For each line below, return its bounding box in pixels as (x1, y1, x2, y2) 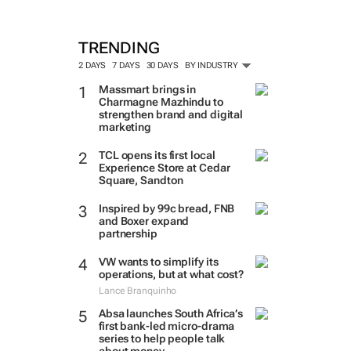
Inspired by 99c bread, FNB (98, 202, 235, 215)
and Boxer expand (98, 215, 190, 227)
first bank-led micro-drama (98, 320, 235, 332)
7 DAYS (112, 60, 140, 71)
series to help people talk (98, 332, 226, 345)
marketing (98, 121, 152, 133)
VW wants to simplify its (98, 255, 219, 268)
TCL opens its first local (98, 149, 215, 161)
